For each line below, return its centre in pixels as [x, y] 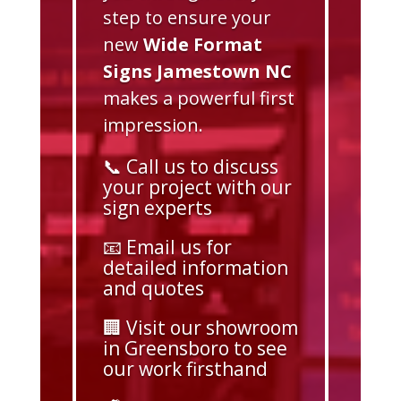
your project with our [197, 188]
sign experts [157, 208]
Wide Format [202, 45]
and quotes [153, 289]
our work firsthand [185, 369]
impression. [153, 125]
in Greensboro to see [195, 349]
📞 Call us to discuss [190, 167]
